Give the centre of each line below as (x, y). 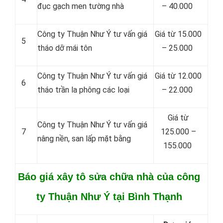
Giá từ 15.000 (178, 34)
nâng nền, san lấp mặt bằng (84, 139)
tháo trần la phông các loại (83, 90)
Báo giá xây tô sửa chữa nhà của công (109, 177)
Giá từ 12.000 (178, 76)
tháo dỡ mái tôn (65, 48)
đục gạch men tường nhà (81, 6)
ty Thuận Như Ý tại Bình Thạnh (109, 197)
